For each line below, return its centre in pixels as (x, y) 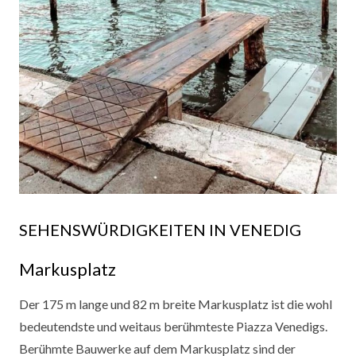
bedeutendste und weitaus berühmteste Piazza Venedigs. (173, 327)
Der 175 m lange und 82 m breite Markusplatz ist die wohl (176, 304)
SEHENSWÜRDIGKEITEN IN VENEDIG (160, 229)
